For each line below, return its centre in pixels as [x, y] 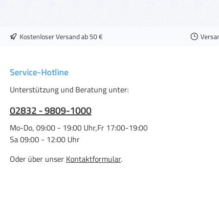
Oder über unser [38, 159]
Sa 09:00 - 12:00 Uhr [45, 139]
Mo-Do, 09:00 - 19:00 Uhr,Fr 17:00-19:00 [79, 128]
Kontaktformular [93, 159]
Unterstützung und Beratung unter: [69, 89]
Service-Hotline [39, 72]
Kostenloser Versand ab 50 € [61, 36]
